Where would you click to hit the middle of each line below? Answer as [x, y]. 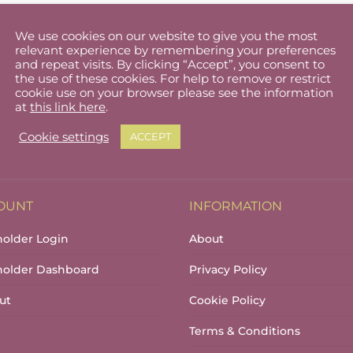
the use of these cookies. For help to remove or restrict [173, 79]
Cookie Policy [228, 301]
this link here [68, 107]
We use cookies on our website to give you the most [166, 36]
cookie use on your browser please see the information [174, 93]
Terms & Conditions [245, 331]
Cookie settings [64, 137]
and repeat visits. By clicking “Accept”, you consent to [170, 65]
